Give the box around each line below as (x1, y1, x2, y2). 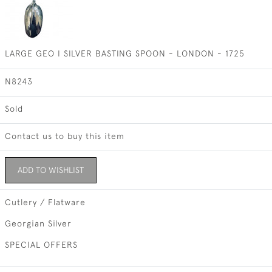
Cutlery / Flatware (4, 197, 86, 207)
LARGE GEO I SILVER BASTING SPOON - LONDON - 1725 (4, 49, 245, 58)
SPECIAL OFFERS (4, 240, 78, 250)
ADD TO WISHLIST (17, 165, 84, 175)
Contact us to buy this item (4, 131, 124, 141)
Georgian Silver (4, 219, 72, 228)
